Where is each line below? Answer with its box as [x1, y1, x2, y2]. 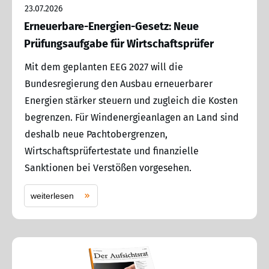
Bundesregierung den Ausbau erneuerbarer [25, 77, 213, 89]
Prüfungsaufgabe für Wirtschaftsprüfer [24, 37, 214, 50]
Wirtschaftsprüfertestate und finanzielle [25, 145, 199, 157]
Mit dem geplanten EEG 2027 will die [25, 61, 183, 73]
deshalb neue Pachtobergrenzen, [25, 128, 168, 140]
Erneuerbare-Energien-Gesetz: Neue [24, 19, 199, 33]
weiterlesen [31, 190, 74, 201]
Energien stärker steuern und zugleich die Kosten [25, 94, 238, 106]
